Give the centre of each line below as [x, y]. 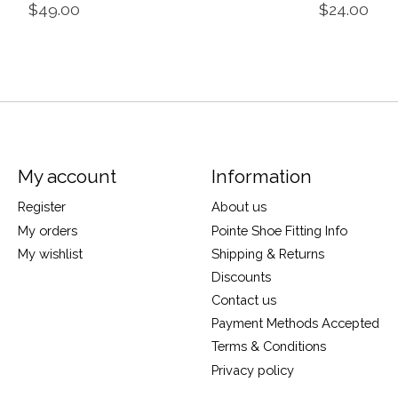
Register [41, 207]
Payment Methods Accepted [295, 323]
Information [261, 177]
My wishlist [50, 253]
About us [239, 207]
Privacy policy [252, 370]
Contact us [243, 300]
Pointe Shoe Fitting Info [279, 230]
